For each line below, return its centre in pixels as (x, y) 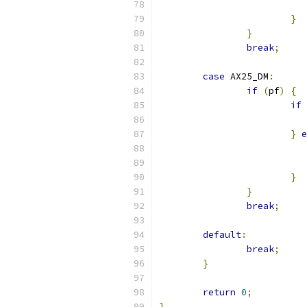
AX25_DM (247, 76)
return (219, 292)
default (222, 235)
